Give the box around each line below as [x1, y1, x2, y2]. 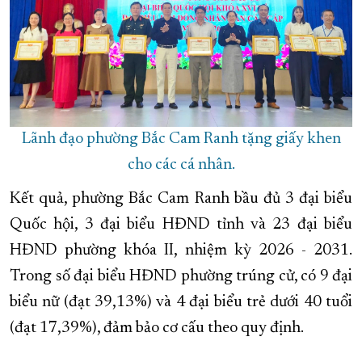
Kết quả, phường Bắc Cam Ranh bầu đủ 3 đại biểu [10, 191, 352, 208]
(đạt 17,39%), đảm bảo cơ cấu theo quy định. [10, 320, 306, 337]
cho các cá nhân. [127, 157, 235, 174]
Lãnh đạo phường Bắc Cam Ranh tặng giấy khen [21, 131, 341, 148]
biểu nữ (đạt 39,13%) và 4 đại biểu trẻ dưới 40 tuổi [10, 294, 352, 311]
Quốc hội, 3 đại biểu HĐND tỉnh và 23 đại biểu [10, 217, 352, 234]
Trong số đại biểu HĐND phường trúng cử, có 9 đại [10, 268, 352, 285]
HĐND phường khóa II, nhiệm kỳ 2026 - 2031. [10, 242, 352, 259]
